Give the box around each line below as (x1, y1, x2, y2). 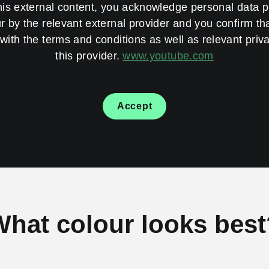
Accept (116, 100, 153, 111)
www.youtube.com (122, 49, 214, 62)
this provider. (55, 49, 120, 62)
